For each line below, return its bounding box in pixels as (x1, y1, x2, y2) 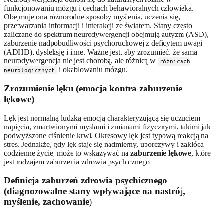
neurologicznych (4, 67, 55, 74)
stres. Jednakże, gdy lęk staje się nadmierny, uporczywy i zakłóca (4, 140, 204, 148)
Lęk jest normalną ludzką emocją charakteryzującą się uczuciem (4, 113, 200, 122)
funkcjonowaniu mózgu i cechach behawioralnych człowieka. (4, 4, 194, 13)
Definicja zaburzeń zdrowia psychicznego (4, 175, 167, 186)
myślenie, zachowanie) (4, 197, 92, 207)
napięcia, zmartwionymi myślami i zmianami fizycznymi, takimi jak (4, 122, 211, 131)
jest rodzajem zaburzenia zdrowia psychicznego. (4, 157, 152, 166)
